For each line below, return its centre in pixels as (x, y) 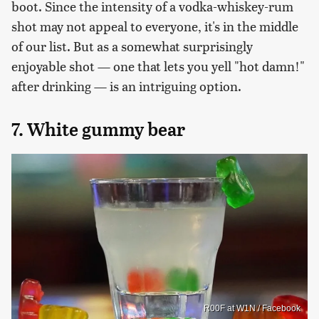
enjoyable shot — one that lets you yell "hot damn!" (158, 66)
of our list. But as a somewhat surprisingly (132, 46)
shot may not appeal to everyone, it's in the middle (155, 26)
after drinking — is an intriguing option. (126, 85)
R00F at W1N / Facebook (252, 309)
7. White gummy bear (98, 129)
